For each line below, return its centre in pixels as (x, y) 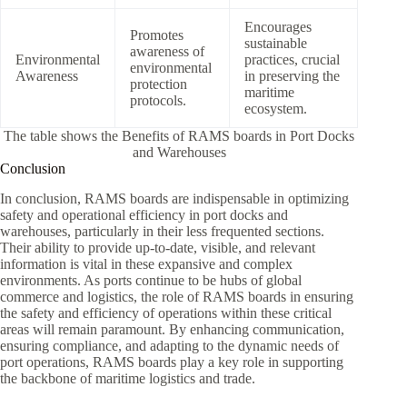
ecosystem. (276, 108)
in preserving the (292, 75)
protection (159, 84)
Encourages (278, 26)
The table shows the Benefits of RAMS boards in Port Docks (179, 135)
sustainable (276, 43)
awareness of (167, 51)
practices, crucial (292, 59)
